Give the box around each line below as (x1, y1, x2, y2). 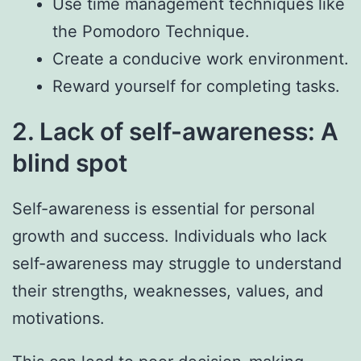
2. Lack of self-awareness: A (12, 117, 338, 147)
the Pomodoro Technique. (52, 22, 250, 42)
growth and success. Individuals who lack (12, 226, 327, 247)
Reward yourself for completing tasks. (52, 77, 340, 97)
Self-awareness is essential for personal (12, 199, 315, 219)
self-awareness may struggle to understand (12, 254, 342, 274)
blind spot (12, 148, 127, 178)
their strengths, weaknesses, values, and (12, 281, 323, 301)
